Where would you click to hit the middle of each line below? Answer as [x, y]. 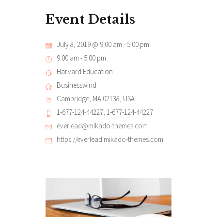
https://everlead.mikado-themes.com [110, 139]
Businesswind [77, 85]
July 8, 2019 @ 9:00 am [89, 44]
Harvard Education [85, 71]
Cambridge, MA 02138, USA [96, 99]
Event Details [90, 19]
